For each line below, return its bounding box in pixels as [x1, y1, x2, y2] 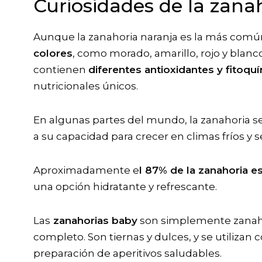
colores [33, 47, 73, 60]
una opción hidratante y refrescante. [33, 181, 217, 193]
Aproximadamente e [33, 164, 139, 177]
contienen [33, 64, 88, 76]
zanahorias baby [50, 215, 137, 227]
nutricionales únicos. [33, 80, 138, 92]
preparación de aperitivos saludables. [33, 247, 222, 260]
